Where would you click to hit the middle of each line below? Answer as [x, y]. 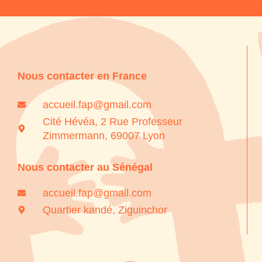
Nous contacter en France [82, 76]
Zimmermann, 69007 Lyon [104, 136]
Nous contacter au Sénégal [85, 167]
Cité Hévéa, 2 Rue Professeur [112, 122]
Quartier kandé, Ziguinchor [105, 210]
